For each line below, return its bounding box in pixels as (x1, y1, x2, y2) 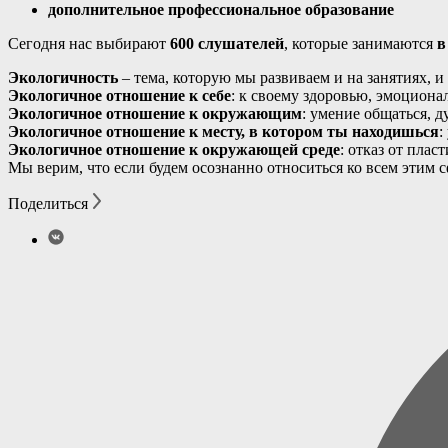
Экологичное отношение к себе (8, 87, 231, 105)
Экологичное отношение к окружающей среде (8, 141, 340, 159)
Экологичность (8, 69, 118, 87)
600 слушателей (170, 35, 284, 53)
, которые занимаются (284, 35, 437, 53)
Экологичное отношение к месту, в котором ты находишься (8, 123, 439, 141)
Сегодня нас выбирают (8, 35, 170, 53)
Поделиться (8, 195, 88, 213)
